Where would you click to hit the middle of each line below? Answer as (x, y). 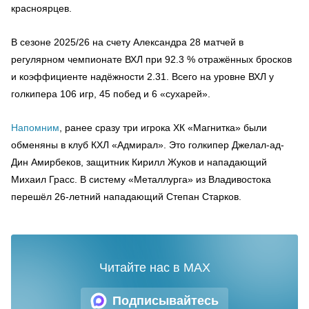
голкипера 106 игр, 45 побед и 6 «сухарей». (111, 94)
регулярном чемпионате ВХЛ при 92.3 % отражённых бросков (151, 59)
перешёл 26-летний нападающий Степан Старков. (126, 197)
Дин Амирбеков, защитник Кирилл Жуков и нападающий (139, 162)
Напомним (35, 128)
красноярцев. (41, 8)
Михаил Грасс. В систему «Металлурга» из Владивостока (141, 179)
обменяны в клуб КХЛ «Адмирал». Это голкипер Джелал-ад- (148, 145)
